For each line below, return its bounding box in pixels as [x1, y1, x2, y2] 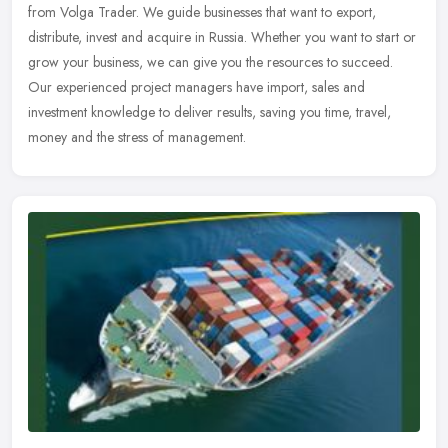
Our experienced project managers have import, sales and [28, 77, 365, 98]
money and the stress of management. [28, 127, 246, 148]
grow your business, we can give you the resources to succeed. [28, 52, 393, 73]
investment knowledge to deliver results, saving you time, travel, [28, 102, 391, 123]
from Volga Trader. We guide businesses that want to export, [28, 2, 376, 23]
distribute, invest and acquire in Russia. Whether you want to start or [28, 27, 416, 48]
